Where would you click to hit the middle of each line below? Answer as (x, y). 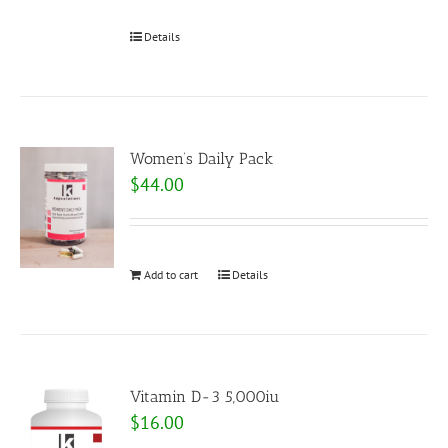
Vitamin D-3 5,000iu (205, 397)
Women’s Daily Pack (202, 159)
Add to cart (171, 275)
